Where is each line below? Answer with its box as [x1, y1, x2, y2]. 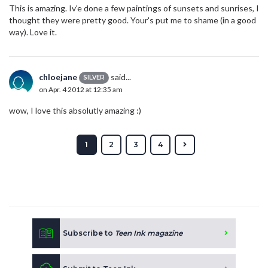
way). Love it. [9, 26, 57, 37]
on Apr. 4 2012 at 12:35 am [39, 85, 123, 95]
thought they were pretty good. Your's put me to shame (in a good [9, 14, 256, 25]
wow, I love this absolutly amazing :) [9, 105, 141, 115]
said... [109, 71, 131, 82]
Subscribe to [63, 228, 115, 237]
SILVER [83, 74, 105, 82]
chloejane [39, 71, 77, 82]
